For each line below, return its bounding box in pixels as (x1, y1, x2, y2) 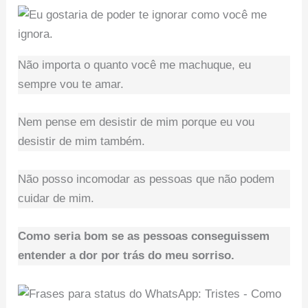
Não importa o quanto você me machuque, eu (18, 58, 252, 71)
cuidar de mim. (18, 192, 95, 206)
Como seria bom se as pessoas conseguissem (18, 230, 270, 243)
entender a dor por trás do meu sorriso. (18, 249, 235, 263)
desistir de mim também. (18, 135, 146, 148)
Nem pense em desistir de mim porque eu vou (18, 115, 255, 129)
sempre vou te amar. (18, 77, 124, 91)
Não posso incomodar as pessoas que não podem (18, 173, 275, 186)
